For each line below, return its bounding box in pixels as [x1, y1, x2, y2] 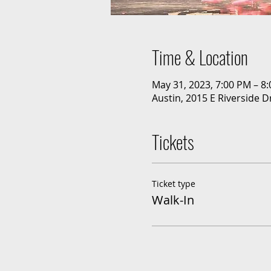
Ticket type [151, 178, 195, 189]
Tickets [151, 128, 194, 155]
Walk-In [151, 192, 194, 208]
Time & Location [151, 44, 248, 71]
